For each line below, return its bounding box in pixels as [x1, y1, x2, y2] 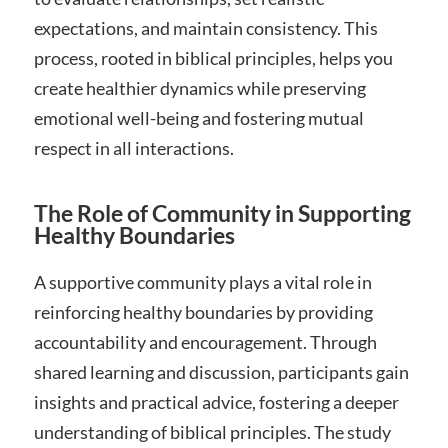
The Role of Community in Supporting [33, 200, 411, 228]
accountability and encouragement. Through [33, 331, 377, 354]
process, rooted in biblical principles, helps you [33, 47, 393, 70]
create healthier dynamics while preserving [33, 77, 366, 100]
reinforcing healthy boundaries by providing [33, 301, 373, 324]
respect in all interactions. [33, 137, 234, 160]
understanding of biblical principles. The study [33, 421, 391, 444]
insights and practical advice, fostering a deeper [33, 391, 399, 414]
